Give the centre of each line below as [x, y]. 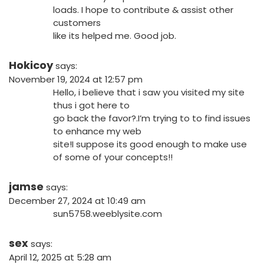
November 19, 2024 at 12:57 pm [76, 80]
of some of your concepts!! [113, 157]
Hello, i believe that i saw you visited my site [149, 93]
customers [77, 23]
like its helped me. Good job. [115, 36]
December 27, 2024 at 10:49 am [77, 201]
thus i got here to [91, 105]
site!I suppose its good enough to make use [150, 144]
